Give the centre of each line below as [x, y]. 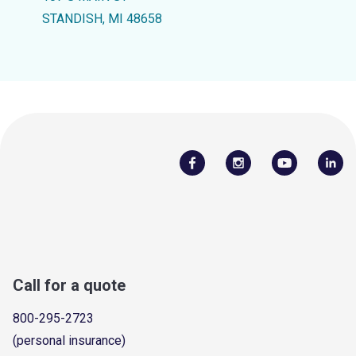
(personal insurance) [69, 340]
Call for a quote [69, 285]
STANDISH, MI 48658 [102, 19]
